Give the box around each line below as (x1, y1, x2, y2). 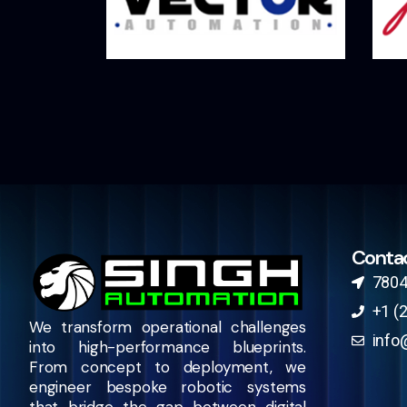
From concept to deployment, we (29, 357, 306, 378)
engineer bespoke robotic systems (29, 377, 306, 398)
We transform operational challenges (29, 317, 306, 338)
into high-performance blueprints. (29, 337, 306, 358)
